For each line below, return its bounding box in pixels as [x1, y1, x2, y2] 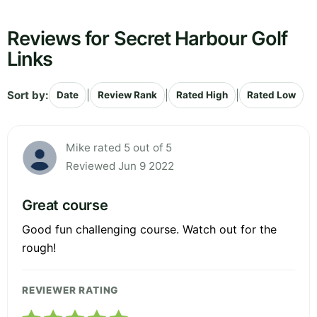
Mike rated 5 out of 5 [66, 141, 172, 155]
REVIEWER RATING [22, 284, 119, 296]
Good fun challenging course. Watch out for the [22, 222, 277, 237]
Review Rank [98, 89, 157, 101]
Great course [22, 197, 108, 214]
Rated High [176, 89, 228, 101]
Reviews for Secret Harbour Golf [7, 27, 288, 51]
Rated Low [247, 89, 296, 101]
